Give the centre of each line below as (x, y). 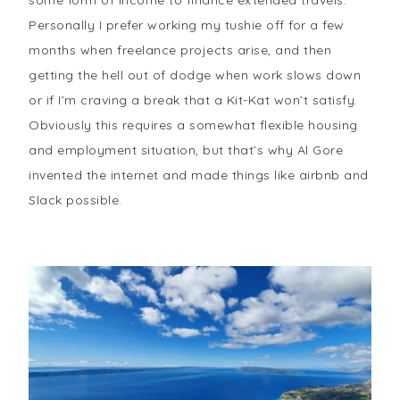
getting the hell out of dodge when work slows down (195, 75)
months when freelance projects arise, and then (180, 50)
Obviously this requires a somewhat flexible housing (193, 125)
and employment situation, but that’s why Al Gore (186, 150)
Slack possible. (75, 200)
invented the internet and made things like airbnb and (199, 175)
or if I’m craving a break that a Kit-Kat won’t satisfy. (193, 100)
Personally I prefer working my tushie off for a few (187, 25)
